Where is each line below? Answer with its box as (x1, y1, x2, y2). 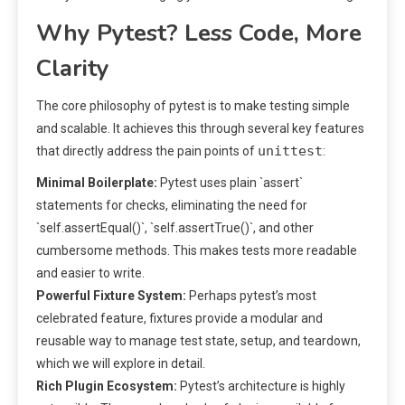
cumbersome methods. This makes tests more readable (36, 242, 357, 258)
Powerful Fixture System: (36, 287, 186, 303)
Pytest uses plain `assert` (157, 174, 303, 190)
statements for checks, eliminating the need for (36, 197, 307, 212)
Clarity (36, 52, 109, 84)
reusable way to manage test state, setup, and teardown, (36, 333, 361, 348)
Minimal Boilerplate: (36, 174, 157, 190)
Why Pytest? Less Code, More (36, 16, 362, 49)
